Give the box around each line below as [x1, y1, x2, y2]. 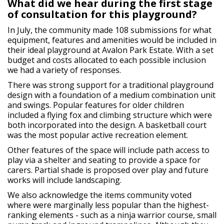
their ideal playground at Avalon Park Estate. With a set [7, 44, 213, 56]
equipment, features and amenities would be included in [7, 34, 216, 46]
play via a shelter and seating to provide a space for [7, 154, 200, 166]
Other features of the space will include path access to [7, 144, 209, 156]
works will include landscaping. [7, 174, 121, 186]
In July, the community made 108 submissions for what [7, 24, 211, 36]
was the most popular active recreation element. [7, 129, 188, 141]
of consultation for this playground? [7, 7, 197, 21]
